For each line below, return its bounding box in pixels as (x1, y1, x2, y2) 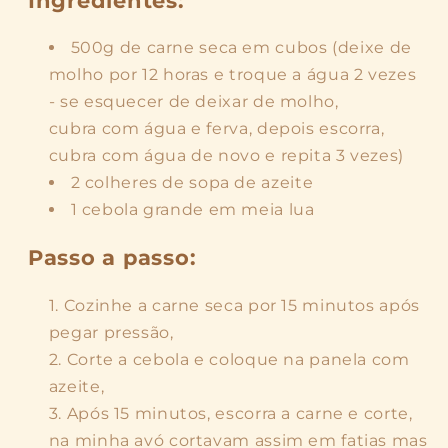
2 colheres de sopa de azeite (70, 173, 314, 193)
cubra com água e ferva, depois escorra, (48, 119, 385, 139)
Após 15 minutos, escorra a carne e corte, (66, 403, 413, 423)
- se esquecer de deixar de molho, (48, 92, 339, 112)
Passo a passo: (27, 244, 197, 271)
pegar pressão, (48, 322, 174, 342)
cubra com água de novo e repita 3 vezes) (48, 146, 404, 166)
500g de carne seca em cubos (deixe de (70, 38, 412, 58)
